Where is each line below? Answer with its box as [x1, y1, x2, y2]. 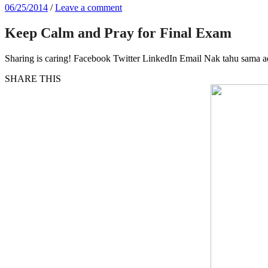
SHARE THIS [5, 73, 61, 84]
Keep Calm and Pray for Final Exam [5, 25, 232, 41]
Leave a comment [55, 2, 122, 13]
